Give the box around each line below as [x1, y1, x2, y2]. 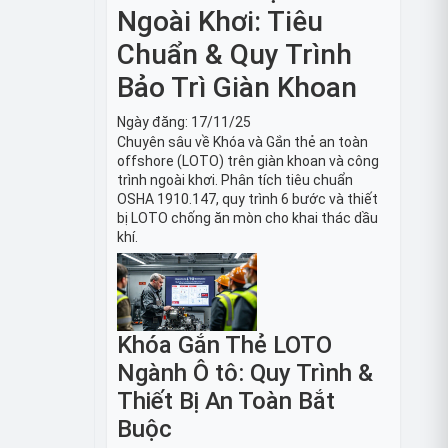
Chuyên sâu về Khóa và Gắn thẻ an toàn [117, 133, 368, 150]
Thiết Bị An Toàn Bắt [117, 387, 335, 416]
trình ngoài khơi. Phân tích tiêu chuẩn [117, 171, 353, 188]
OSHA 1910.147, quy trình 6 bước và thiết [117, 190, 378, 207]
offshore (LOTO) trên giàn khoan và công [117, 152, 379, 169]
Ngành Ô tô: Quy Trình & [117, 359, 373, 388]
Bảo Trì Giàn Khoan [117, 70, 357, 104]
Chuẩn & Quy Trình [117, 37, 352, 71]
